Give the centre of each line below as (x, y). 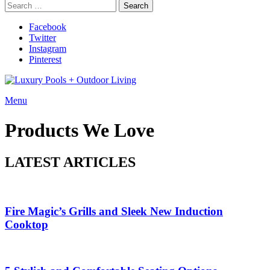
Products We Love (80, 130)
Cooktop (27, 224)
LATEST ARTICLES (70, 162)
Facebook (48, 27)
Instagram (48, 49)
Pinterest (45, 60)
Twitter (42, 38)
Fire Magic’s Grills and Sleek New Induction (114, 211)
